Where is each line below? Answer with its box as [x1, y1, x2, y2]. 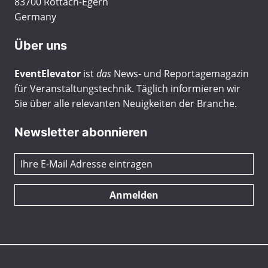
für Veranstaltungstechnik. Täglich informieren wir [14, 82, 240, 95]
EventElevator [14, 67, 81, 80]
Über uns [14, 38, 67, 53]
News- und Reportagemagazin [111, 67, 249, 80]
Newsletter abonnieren [14, 125, 147, 139]
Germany [14, 10, 56, 23]
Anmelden [109, 188, 159, 202]
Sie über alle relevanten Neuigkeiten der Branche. [14, 97, 237, 110]
